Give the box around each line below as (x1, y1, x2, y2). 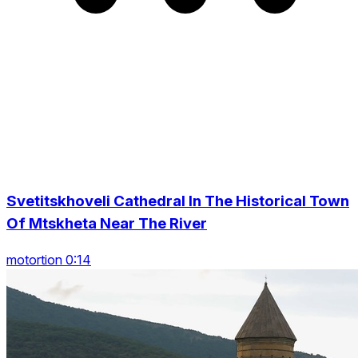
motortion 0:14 (6, 251, 91, 268)
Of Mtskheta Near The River (6, 214, 207, 233)
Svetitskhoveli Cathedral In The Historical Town (6, 192, 349, 210)
